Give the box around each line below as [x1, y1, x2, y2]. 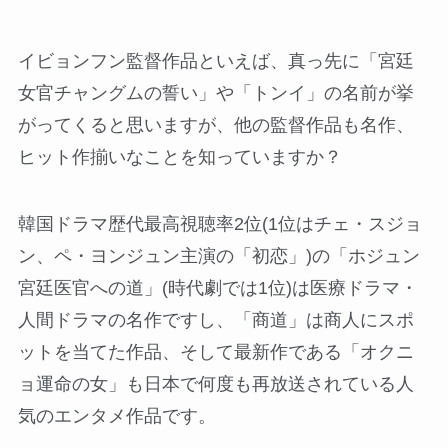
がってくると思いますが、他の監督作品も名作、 [17, 114, 414, 135]
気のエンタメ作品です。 [17, 406, 216, 427]
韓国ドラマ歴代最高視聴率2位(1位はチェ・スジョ [17, 214, 422, 235]
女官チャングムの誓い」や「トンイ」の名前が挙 [17, 82, 414, 103]
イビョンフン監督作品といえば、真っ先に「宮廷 [17, 50, 414, 71]
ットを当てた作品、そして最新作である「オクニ [17, 342, 414, 363]
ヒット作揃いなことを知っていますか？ [17, 146, 342, 167]
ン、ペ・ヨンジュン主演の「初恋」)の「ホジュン [17, 246, 420, 267]
